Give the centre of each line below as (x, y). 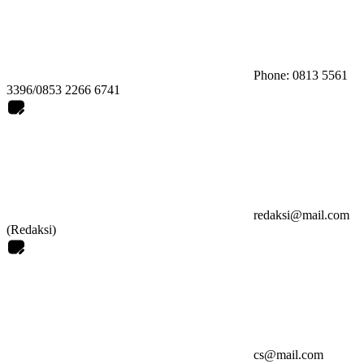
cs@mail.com (288, 355)
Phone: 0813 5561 (301, 76)
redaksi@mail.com (301, 215)
